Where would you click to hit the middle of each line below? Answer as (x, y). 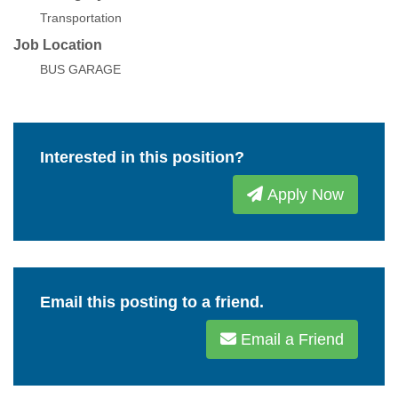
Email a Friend (290, 339)
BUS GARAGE (80, 69)
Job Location (58, 45)
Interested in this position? (142, 157)
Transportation (81, 18)
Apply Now (303, 195)
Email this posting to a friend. (152, 302)
